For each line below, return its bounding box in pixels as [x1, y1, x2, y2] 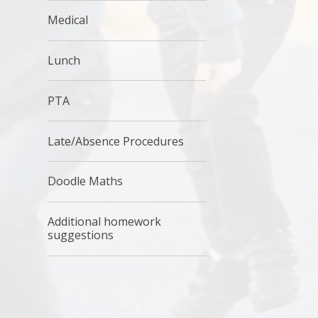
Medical [48, 12, 89, 28]
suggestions [48, 227, 114, 243]
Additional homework [48, 214, 162, 230]
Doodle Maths [48, 173, 124, 190]
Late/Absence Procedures [48, 133, 185, 149]
